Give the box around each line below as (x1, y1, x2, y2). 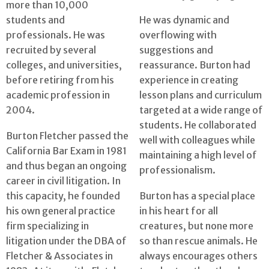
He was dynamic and (139, 14, 229, 26)
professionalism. (139, 164, 216, 177)
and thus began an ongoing (6, 159, 127, 172)
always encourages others (139, 249, 258, 262)
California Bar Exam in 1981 (6, 144, 127, 157)
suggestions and (139, 44, 213, 56)
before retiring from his (6, 74, 114, 86)
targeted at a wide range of (139, 104, 263, 116)
